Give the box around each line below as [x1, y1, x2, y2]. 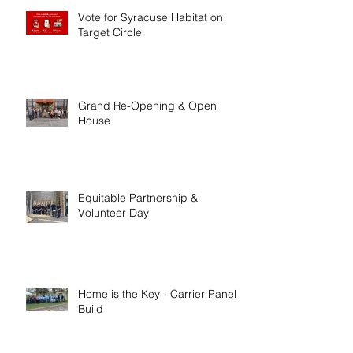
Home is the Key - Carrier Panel [78, 286, 236, 301]
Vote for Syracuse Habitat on [78, 9, 223, 24]
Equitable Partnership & [78, 190, 198, 205]
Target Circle [78, 24, 142, 39]
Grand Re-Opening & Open [78, 98, 217, 113]
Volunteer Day [78, 205, 149, 220]
